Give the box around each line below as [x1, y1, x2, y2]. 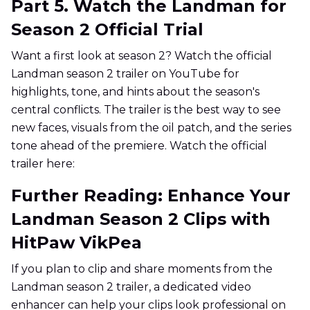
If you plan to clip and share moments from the [11, 262, 273, 276]
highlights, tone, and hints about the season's [11, 85, 259, 99]
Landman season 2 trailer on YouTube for [11, 67, 239, 81]
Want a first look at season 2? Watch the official [11, 49, 272, 63]
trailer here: [11, 157, 75, 171]
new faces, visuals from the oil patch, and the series [11, 121, 291, 135]
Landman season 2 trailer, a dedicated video [11, 280, 251, 294]
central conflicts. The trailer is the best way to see [11, 103, 281, 117]
